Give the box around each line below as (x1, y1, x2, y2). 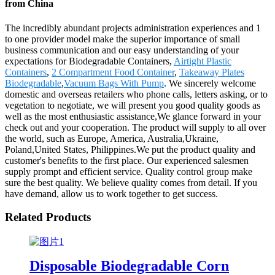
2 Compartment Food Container (52, 66, 174, 77)
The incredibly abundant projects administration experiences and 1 (5, 22, 261, 33)
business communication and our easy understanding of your (5, 44, 239, 55)
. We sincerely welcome (164, 77, 256, 88)
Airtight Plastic (174, 55, 231, 66)
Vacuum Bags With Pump (64, 77, 164, 88)
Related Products (5, 211, 91, 224)
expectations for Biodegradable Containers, (5, 55, 174, 66)
